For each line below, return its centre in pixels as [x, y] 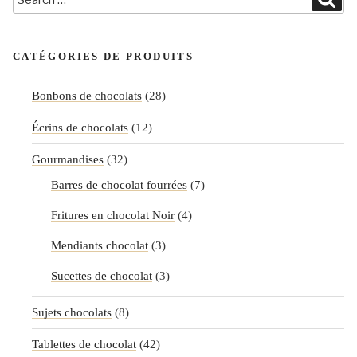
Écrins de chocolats [80, 128]
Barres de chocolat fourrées [119, 184]
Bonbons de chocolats [87, 96]
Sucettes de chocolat [102, 275]
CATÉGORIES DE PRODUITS [103, 57]
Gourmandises [68, 160]
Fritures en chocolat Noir [113, 215]
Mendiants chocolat [100, 245]
